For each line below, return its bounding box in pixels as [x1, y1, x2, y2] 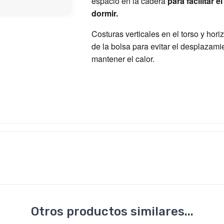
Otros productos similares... [30, 204, 193, 218]
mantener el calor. [91, 53, 154, 64]
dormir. [91, 7, 118, 19]
